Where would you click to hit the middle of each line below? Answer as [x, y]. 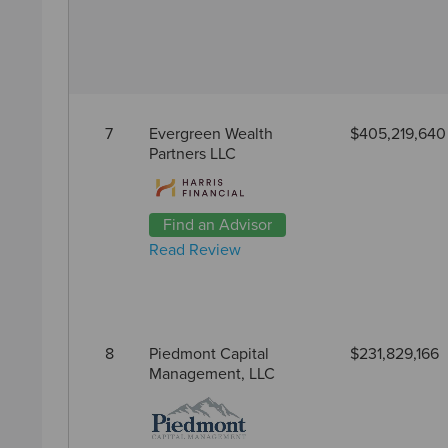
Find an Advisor [217, 224]
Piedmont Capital [209, 354]
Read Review [195, 249]
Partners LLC [192, 154]
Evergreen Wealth [211, 134]
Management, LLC [212, 374]
